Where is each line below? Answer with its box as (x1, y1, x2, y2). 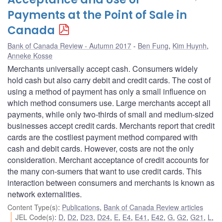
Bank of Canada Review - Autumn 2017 (7, 40, 131, 51)
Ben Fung (138, 40, 168, 51)
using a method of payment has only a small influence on (7, 85, 206, 97)
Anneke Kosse (7, 50, 53, 60)
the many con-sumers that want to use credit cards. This (7, 165, 202, 177)
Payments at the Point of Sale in (7, 7, 187, 23)
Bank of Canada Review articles (104, 202, 203, 212)
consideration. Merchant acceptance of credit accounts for (7, 154, 209, 166)
